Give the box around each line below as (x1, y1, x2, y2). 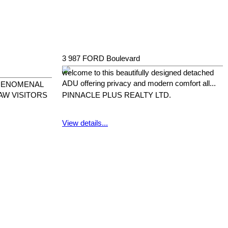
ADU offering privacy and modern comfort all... (62, 79, 216, 88)
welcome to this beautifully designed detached (62, 69, 214, 77)
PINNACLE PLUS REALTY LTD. (62, 91, 171, 100)
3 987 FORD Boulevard (62, 54, 140, 63)
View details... (62, 119, 108, 128)
